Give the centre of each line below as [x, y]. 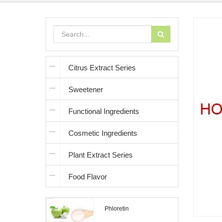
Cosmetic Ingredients [103, 133]
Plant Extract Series [101, 155]
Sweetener [86, 89]
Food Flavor [88, 177]
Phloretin [117, 209]
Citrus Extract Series [102, 68]
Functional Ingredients [104, 111]
